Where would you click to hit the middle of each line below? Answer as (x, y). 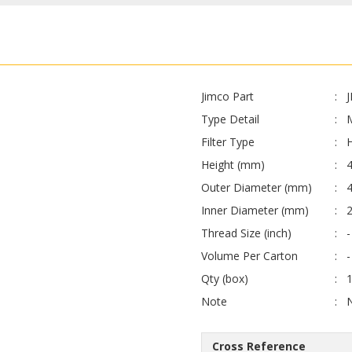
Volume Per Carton (249, 256)
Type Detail (230, 119)
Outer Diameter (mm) (256, 188)
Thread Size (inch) (246, 233)
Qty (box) (224, 279)
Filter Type (227, 142)
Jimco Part (227, 97)
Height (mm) (233, 165)
